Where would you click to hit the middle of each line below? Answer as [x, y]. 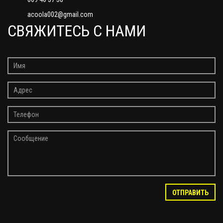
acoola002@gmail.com [60, 15]
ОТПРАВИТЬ [190, 193]
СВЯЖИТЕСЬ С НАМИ [77, 31]
